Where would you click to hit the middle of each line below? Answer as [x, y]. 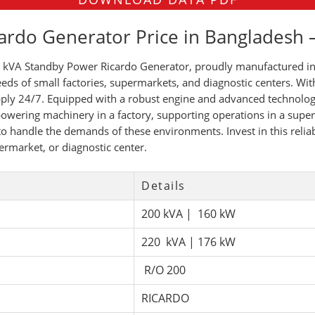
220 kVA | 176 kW [188, 242]
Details [163, 185]
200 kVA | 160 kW [188, 213]
